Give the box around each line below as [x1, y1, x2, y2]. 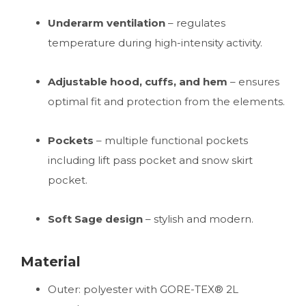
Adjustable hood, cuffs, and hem [48, 75, 227, 88]
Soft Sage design [48, 212, 143, 225]
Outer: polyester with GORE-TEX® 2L [48, 283, 238, 296]
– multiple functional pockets [94, 134, 248, 147]
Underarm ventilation [48, 16, 165, 29]
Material [20, 253, 81, 270]
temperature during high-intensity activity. [48, 36, 262, 49]
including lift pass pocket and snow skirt [48, 154, 253, 167]
